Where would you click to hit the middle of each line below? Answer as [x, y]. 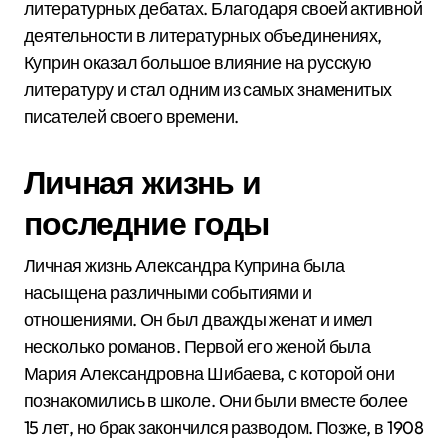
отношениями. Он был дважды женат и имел [198, 319]
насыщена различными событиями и [168, 292]
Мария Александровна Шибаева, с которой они [209, 373]
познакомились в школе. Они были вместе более [216, 400]
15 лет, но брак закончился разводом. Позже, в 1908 [223, 427]
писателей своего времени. [131, 116]
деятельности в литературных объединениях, [203, 35]
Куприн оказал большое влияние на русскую [198, 62]
